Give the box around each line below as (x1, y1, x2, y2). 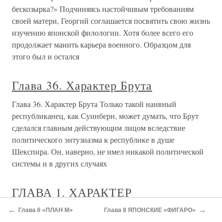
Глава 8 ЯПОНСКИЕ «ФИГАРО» (104, 206, 196, 214)
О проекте (66, 23, 104, 31)
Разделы (111, 23, 143, 31)
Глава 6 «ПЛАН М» (18, 206, 73, 214)
